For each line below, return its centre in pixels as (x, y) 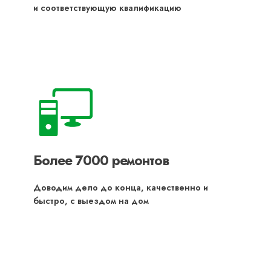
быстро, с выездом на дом (91, 201)
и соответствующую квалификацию (107, 8)
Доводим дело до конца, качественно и (121, 187)
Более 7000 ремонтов (101, 160)
